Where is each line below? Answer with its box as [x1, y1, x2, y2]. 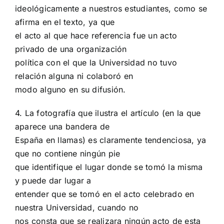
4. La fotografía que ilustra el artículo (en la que [15, 108, 201, 118]
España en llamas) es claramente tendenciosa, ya [15, 135, 206, 145]
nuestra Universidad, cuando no [15, 202, 139, 213]
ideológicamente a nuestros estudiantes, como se [15, 3, 207, 14]
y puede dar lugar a [15, 175, 91, 186]
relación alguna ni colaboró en [15, 71, 133, 81]
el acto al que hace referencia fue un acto [15, 30, 177, 41]
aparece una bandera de [15, 121, 110, 132]
